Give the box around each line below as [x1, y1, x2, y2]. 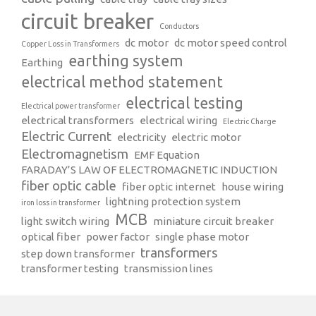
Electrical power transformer [21, 101, 120, 110]
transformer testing [21, 262, 119, 274]
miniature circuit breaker [153, 214, 274, 227]
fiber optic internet [122, 180, 216, 193]
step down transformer [21, 247, 135, 260]
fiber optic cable [21, 178, 116, 193]
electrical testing [126, 94, 243, 111]
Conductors [159, 21, 199, 30]
